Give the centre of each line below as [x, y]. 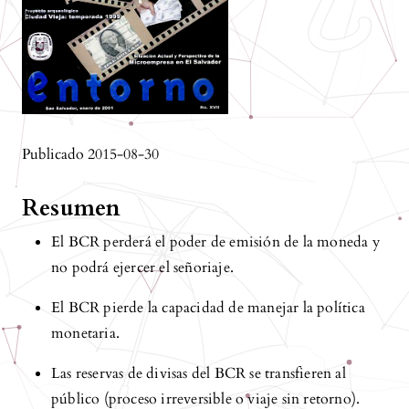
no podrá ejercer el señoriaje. [142, 267]
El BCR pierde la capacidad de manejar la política [208, 307]
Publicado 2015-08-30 [90, 154]
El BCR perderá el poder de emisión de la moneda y [215, 241]
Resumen [72, 208]
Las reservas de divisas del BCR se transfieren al [199, 373]
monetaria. [85, 333]
